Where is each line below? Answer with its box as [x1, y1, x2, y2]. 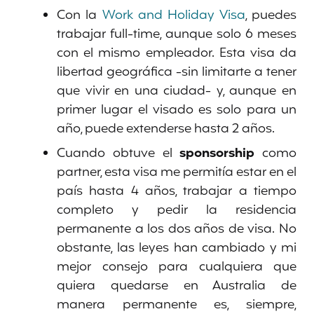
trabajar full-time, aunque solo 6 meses [57, 24, 296, 44]
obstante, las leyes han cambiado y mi [57, 238, 296, 258]
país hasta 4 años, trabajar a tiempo [57, 181, 296, 201]
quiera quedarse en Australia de [57, 275, 296, 296]
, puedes [245, 5, 297, 25]
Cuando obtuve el [57, 143, 180, 163]
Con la [57, 5, 102, 25]
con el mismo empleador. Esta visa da [57, 43, 296, 63]
